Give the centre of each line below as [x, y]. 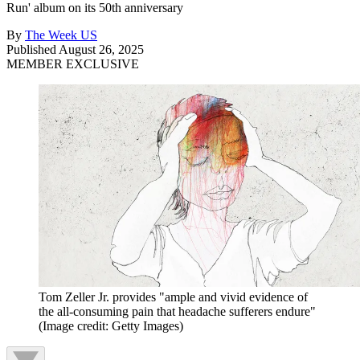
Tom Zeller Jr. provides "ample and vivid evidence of [173, 297]
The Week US [61, 35]
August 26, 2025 [101, 49]
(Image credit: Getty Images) [111, 325]
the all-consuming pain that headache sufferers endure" [177, 311]
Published [33, 49]
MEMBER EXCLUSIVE [73, 63]
